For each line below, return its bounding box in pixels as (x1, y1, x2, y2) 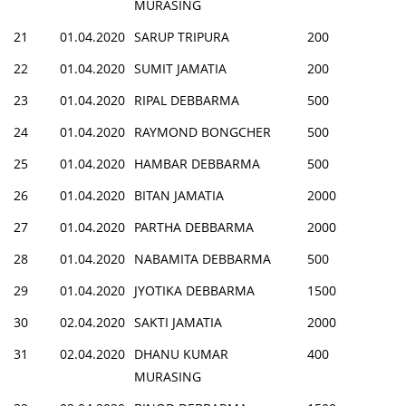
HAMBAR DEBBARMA (134, 154, 260, 172)
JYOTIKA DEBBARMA (134, 281, 255, 299)
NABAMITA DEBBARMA (134, 249, 271, 267)
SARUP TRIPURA (134, 27, 229, 45)
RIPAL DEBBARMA (134, 91, 239, 109)
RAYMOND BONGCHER (134, 122, 271, 140)
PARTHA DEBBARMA (134, 217, 254, 236)
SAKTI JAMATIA (134, 313, 222, 331)
